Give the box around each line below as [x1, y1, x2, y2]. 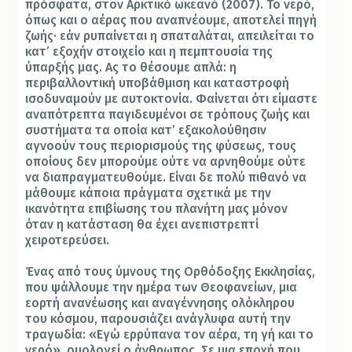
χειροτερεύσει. [25, 233, 110, 248]
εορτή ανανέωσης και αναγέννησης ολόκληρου [25, 295, 295, 310]
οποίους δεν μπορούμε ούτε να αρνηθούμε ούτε [25, 154, 306, 170]
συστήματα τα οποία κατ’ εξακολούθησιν [25, 123, 267, 138]
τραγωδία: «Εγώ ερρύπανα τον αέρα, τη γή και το [25, 326, 314, 342]
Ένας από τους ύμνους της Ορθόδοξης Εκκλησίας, [25, 263, 316, 279]
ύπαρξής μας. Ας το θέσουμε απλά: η [25, 60, 237, 75]
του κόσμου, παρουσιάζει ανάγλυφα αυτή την [25, 310, 291, 326]
